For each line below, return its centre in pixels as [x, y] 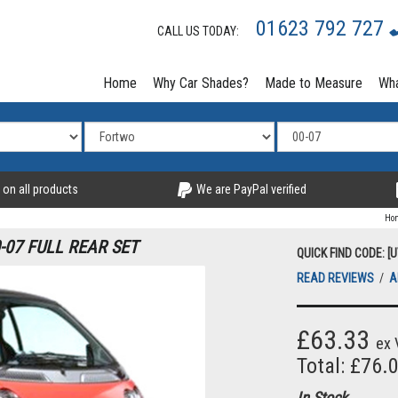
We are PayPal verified [250, 189]
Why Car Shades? [201, 83]
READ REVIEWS [337, 279]
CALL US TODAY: [202, 31]
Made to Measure [314, 83]
